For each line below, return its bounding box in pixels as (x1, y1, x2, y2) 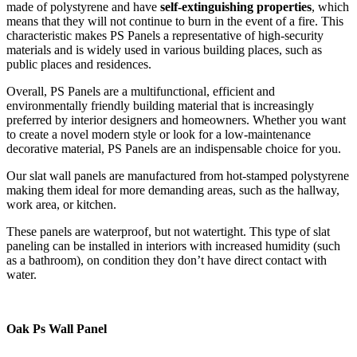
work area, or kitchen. (6, 198, 116, 212)
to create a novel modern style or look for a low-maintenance (6, 127, 311, 142)
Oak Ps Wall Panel (6, 322, 107, 336)
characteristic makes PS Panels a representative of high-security (6, 29, 324, 43)
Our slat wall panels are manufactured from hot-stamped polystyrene (6, 169, 349, 183)
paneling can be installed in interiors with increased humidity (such (6, 239, 340, 253)
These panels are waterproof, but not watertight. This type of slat (6, 225, 330, 239)
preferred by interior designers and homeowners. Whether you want (6, 113, 346, 127)
